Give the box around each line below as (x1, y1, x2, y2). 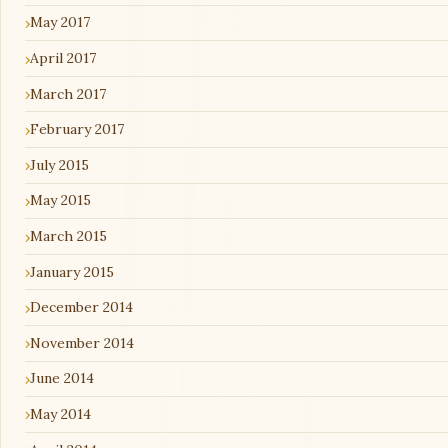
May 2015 (30, 191, 91, 210)
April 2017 (30, 49, 96, 68)
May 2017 (30, 13, 90, 32)
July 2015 (30, 155, 89, 174)
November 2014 (30, 333, 134, 352)
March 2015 (30, 227, 107, 246)
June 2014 (30, 369, 94, 388)
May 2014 (30, 404, 91, 423)
